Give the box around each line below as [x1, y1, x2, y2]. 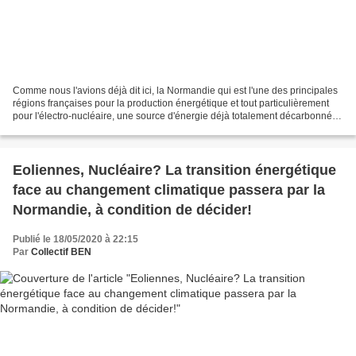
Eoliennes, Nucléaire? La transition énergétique [13, 162, 336, 179]
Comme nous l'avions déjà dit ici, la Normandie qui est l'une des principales [13, 85, 338, 97]
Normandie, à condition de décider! [13, 202, 252, 219]
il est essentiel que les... [13, 123, 115, 135]
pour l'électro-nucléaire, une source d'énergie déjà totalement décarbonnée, [13, 110, 340, 122]
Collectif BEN [31, 246, 91, 258]
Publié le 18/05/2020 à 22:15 [13, 234, 138, 246]
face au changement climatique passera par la [13, 182, 325, 199]
